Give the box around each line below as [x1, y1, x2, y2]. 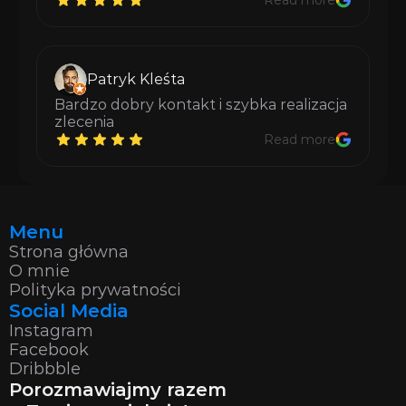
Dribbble [9, 359, 81, 379]
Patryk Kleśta [87, 71, 185, 88]
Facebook [9, 340, 89, 360]
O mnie [9, 261, 70, 281]
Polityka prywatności [9, 280, 181, 300]
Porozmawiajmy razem [9, 379, 227, 401]
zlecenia [54, 113, 114, 130]
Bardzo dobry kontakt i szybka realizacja [54, 96, 347, 113]
